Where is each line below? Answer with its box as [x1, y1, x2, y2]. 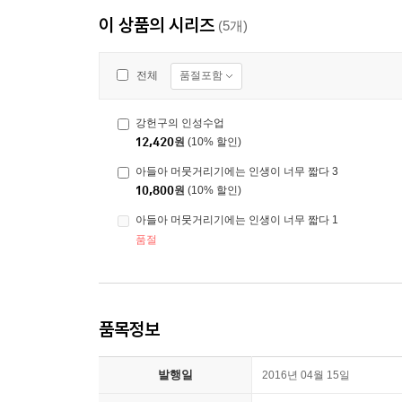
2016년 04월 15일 [262, 369, 350, 382]
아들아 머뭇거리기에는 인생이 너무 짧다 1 [135, 214, 338, 227]
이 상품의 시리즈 [99, 13, 214, 37]
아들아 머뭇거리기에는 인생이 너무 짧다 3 [135, 165, 338, 179]
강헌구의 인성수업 [135, 117, 224, 130]
